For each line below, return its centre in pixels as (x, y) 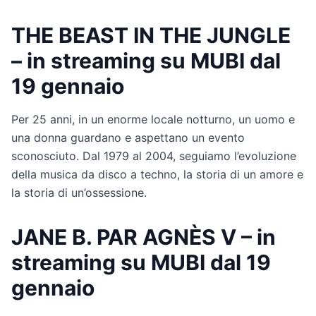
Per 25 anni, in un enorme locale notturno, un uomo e (153, 119)
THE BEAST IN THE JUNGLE (151, 35)
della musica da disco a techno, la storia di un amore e (157, 174)
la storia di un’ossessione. (79, 192)
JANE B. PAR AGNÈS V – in (144, 237)
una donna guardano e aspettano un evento (128, 137)
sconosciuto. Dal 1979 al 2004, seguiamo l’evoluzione (154, 156)
